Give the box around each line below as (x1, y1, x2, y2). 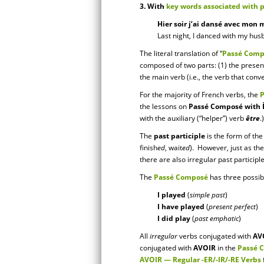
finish (140, 143, 157, 153)
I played (157, 190, 186, 200)
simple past (190, 190, 225, 200)
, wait (165, 143, 182, 153)
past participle (154, 131, 205, 141)
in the (216, 243, 237, 253)
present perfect (209, 202, 256, 212)
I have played (157, 202, 204, 212)
